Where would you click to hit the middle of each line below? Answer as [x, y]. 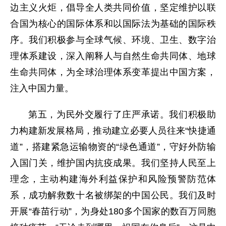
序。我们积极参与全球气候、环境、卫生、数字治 [113, 40]
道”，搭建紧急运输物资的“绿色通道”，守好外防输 [113, 147]
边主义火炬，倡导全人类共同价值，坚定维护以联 [113, 8]
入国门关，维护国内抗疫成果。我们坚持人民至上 [113, 163]
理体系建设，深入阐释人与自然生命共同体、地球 [113, 56]
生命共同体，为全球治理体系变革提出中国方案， [113, 72]
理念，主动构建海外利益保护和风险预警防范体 [113, 179]
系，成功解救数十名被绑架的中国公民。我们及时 [113, 195]
